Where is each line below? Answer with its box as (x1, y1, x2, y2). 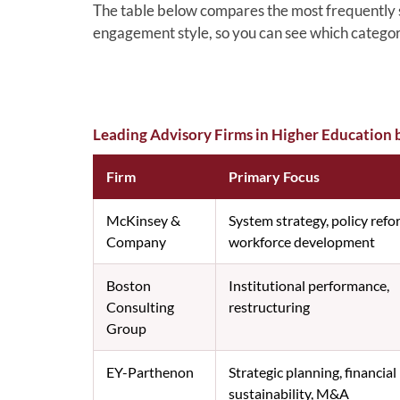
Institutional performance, (228, 276, 389, 294)
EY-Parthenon (105, 362, 194, 380)
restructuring (228, 297, 310, 315)
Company (105, 232, 166, 250)
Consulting (105, 297, 174, 315)
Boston (105, 276, 151, 294)
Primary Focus (228, 167, 320, 185)
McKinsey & (105, 211, 180, 229)
